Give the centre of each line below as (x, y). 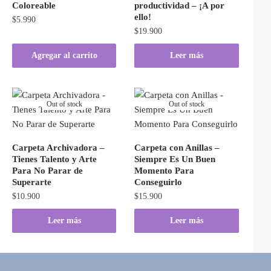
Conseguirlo (158, 182)
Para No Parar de (47, 171)
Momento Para (165, 171)
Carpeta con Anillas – (177, 148)
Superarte (32, 182)
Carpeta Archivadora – (58, 148)
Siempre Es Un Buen (175, 159)
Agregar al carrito (64, 55)
